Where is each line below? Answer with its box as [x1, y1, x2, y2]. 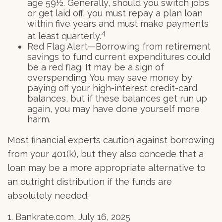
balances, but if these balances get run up [27, 93, 207, 104]
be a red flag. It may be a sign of [27, 61, 164, 72]
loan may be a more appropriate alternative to [7, 162, 206, 173]
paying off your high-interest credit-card [27, 82, 197, 93]
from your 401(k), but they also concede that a [7, 148, 204, 159]
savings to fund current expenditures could [27, 51, 210, 62]
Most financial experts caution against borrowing [7, 134, 214, 145]
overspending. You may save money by [27, 72, 192, 83]
